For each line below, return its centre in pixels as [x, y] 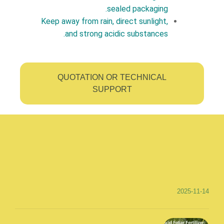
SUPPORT [112, 89]
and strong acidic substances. [116, 34]
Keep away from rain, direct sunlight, [104, 21]
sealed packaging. [137, 9]
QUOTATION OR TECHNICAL [112, 77]
